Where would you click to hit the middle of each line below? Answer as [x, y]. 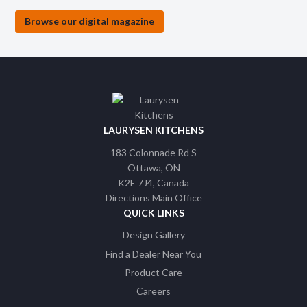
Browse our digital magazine [90, 21]
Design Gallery [153, 235]
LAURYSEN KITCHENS [153, 130]
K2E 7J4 [135, 182]
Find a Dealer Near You [153, 254]
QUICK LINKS [153, 212]
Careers [153, 291]
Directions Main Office [153, 197]
